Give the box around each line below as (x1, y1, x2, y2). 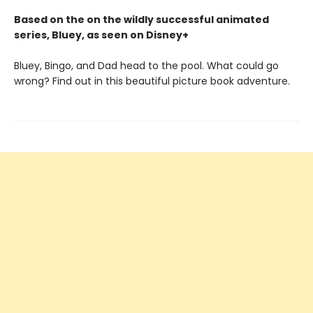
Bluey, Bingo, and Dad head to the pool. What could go (14, 59, 279, 73)
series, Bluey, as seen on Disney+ (14, 28, 189, 42)
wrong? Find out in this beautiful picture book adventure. (14, 74, 290, 88)
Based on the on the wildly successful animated (14, 13, 269, 27)
